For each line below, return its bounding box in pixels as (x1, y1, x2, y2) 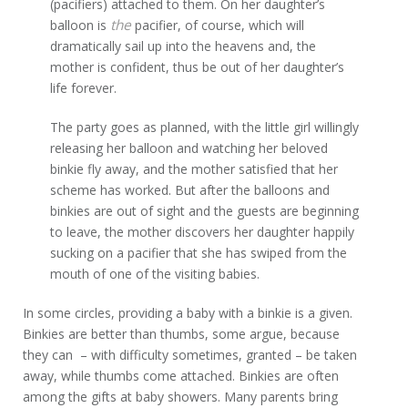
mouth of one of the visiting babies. (50, 265, 260, 282)
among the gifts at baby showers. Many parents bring (23, 388, 339, 405)
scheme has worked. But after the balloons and (50, 181, 331, 199)
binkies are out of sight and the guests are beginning (50, 202, 360, 219)
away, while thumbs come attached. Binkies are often (23, 367, 340, 384)
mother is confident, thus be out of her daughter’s (50, 58, 345, 76)
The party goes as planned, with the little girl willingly (50, 118, 360, 136)
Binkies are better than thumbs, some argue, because (23, 325, 341, 342)
